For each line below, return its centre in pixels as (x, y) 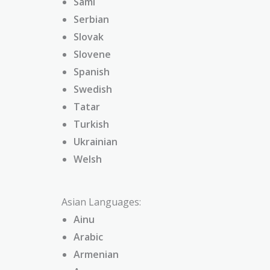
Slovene (92, 54)
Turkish (91, 124)
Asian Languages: (101, 202)
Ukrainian (96, 141)
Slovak (89, 36)
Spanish (92, 71)
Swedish (93, 89)
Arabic (88, 237)
